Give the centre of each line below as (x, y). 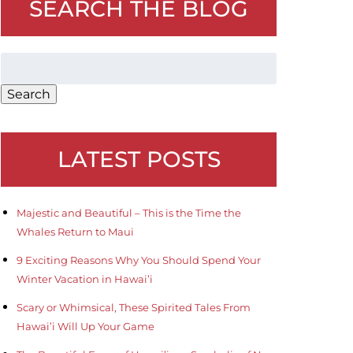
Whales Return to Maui (75, 231)
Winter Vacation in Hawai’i (85, 279)
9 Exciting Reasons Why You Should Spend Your (139, 260)
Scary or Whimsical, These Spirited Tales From (134, 307)
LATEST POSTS (139, 159)
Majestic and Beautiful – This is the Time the (129, 212)
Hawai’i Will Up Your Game (85, 326)
